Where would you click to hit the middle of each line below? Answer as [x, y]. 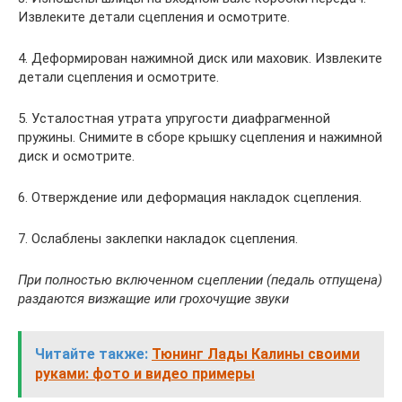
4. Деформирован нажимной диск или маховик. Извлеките [200, 58]
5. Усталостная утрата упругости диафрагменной [174, 118]
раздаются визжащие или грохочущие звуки [153, 298]
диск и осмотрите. [76, 156]
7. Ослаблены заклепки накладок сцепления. [158, 238]
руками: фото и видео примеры [145, 373]
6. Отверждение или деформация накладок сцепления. [190, 197]
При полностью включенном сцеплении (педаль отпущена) [200, 280]
